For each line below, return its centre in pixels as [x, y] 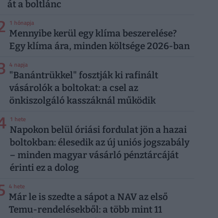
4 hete [17, 186]
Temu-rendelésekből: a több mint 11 [85, 210]
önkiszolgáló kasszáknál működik [82, 101]
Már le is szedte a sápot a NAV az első [88, 197]
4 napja [18, 65]
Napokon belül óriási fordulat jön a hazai [98, 130]
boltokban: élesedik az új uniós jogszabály [100, 143]
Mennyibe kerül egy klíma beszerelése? [93, 34]
